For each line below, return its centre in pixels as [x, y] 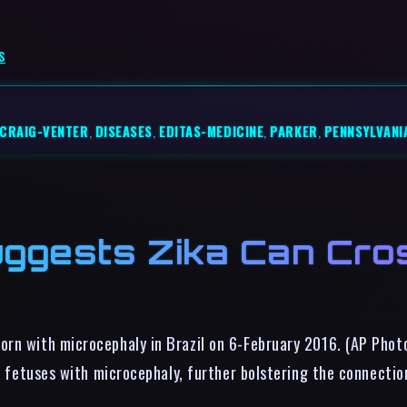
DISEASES [124, 131]
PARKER [294, 131]
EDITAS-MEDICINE [212, 131]
